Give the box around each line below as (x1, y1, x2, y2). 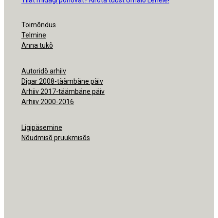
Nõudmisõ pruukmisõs (21, 133, 90, 142)
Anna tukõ (21, 41, 53, 49)
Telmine (21, 31, 46, 39)
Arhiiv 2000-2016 (21, 97, 74, 106)
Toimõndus (21, 20, 56, 29)
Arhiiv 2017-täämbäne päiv (21, 87, 105, 95)
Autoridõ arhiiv (21, 67, 66, 75)
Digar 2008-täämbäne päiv (21, 77, 103, 85)
